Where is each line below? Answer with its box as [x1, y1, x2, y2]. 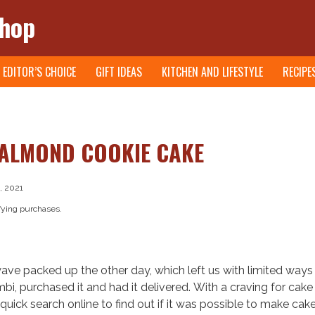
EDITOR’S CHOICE [3, 63, 76, 81]
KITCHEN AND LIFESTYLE [162, 63, 263, 81]
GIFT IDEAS [96, 63, 142, 81]
